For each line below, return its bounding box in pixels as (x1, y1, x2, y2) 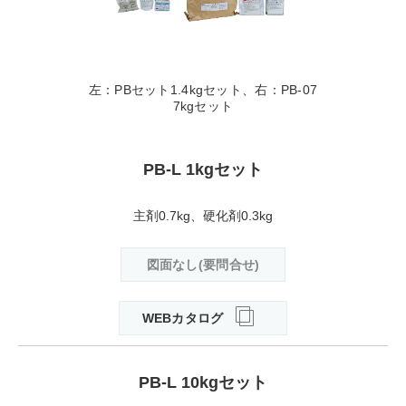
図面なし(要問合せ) (146, 256, 260, 272)
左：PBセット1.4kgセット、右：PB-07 (88, 82, 318, 97)
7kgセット (172, 98, 234, 113)
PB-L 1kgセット (143, 159, 263, 179)
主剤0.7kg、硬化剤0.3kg (133, 208, 273, 223)
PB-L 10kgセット (139, 372, 267, 391)
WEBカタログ (141, 310, 224, 325)
